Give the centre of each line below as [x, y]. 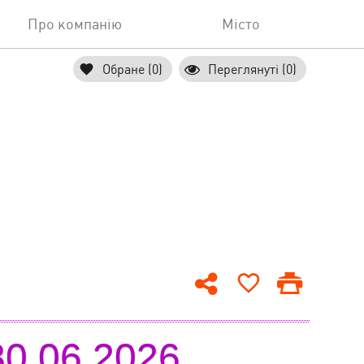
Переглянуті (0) [252, 69]
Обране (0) [132, 69]
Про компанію [75, 24]
